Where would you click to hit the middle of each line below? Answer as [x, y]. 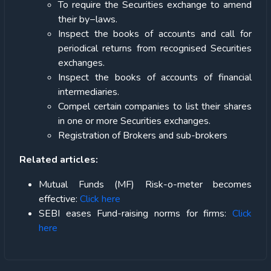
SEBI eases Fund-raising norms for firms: [135, 214]
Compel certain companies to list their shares [155, 107]
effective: [59, 199]
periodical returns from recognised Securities [155, 49]
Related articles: [59, 160]
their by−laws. [88, 20]
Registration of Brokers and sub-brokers [143, 136]
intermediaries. [89, 92]
